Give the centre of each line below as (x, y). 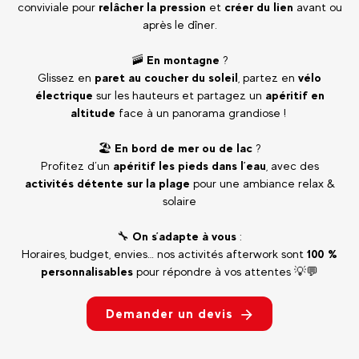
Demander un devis (169, 314)
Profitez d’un (77, 166)
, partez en (268, 78)
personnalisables (87, 272)
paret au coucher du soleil (166, 78)
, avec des (292, 166)
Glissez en (66, 78)
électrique (64, 95)
